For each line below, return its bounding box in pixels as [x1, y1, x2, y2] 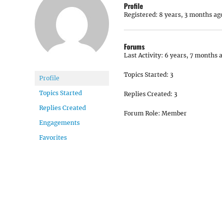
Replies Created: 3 [124, 90, 177, 98]
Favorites [39, 134, 67, 141]
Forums [124, 41, 145, 52]
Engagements [39, 119, 80, 126]
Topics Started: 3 [124, 71, 173, 78]
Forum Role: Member [124, 110, 187, 117]
